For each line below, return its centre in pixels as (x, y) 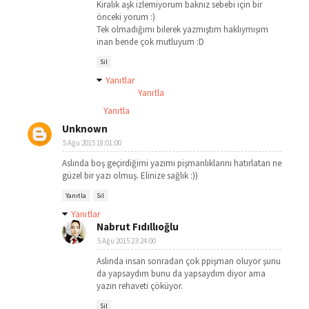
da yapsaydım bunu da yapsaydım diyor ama (181, 273)
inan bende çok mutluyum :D (150, 42)
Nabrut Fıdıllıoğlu (138, 227)
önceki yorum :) (126, 17)
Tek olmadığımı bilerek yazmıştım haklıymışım (182, 29)
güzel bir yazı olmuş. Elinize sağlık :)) (130, 176)
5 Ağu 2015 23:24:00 (127, 241)
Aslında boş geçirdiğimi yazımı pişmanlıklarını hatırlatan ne (172, 163)
